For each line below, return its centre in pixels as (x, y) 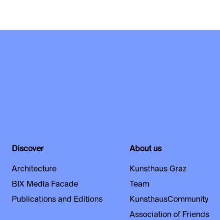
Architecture (34, 170)
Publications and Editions (57, 200)
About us (146, 150)
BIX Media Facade (45, 185)
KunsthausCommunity (169, 200)
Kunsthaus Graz (158, 170)
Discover (27, 150)
